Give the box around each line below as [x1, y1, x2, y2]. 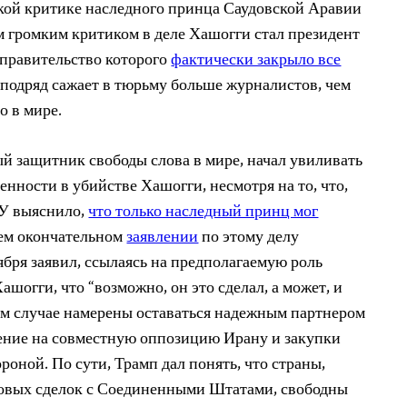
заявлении [126, 223, 199, 252]
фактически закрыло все [171, 46, 342, 74]
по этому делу [198, 223, 300, 252]
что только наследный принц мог [88, 198, 319, 226]
